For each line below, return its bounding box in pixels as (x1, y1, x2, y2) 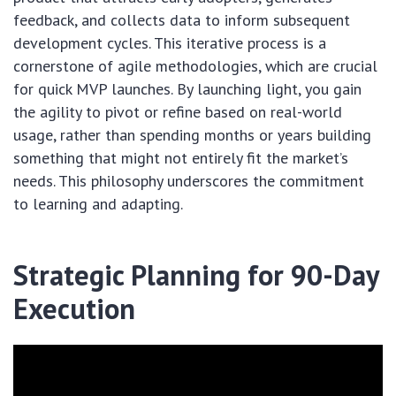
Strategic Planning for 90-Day (13, 256, 378, 293)
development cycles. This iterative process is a (13, 33, 326, 53)
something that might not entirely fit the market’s (13, 148, 348, 168)
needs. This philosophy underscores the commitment (13, 171, 364, 191)
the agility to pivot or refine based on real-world (13, 102, 342, 122)
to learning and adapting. (13, 194, 183, 214)
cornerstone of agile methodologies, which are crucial (13, 56, 377, 76)
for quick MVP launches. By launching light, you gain (13, 79, 362, 99)
